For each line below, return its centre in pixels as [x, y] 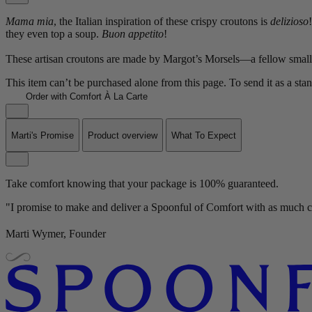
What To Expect [204, 135]
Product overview [123, 135]
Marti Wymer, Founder [56, 233]
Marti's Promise [42, 135]
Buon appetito [133, 34]
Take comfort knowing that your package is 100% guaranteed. [142, 183]
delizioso [289, 22]
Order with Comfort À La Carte [85, 97]
